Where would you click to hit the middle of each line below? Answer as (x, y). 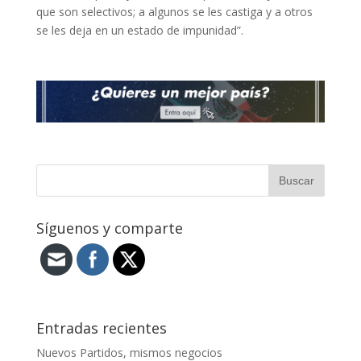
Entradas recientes (101, 328)
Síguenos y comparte (109, 228)
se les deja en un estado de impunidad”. (139, 31)
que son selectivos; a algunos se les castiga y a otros (174, 12)
